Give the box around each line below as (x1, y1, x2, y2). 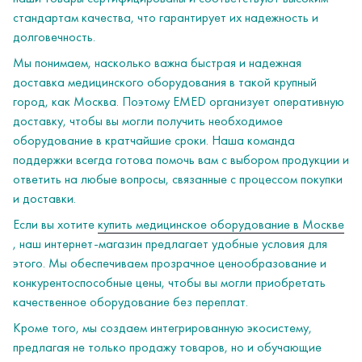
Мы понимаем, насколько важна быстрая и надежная (13, 54, 301, 71)
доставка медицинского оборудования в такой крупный (13, 74, 317, 90)
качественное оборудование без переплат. (13, 293, 248, 310)
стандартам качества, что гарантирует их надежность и (13, 9, 318, 26)
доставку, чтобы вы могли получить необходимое (13, 112, 283, 129)
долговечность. (13, 28, 95, 45)
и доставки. (13, 190, 76, 207)
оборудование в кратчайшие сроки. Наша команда (13, 132, 295, 149)
